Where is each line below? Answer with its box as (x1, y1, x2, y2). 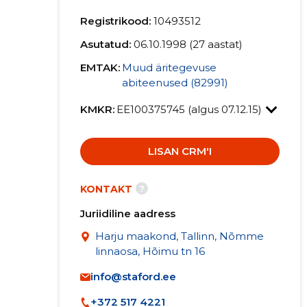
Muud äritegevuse (121, 61, 217, 74)
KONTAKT (79, 183, 132, 195)
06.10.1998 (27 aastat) (133, 38, 243, 51)
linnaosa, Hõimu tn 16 (95, 245, 205, 258)
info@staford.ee (90, 270, 176, 283)
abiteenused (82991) (121, 76, 228, 89)
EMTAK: (79, 61, 120, 74)
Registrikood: (79, 14, 151, 27)
